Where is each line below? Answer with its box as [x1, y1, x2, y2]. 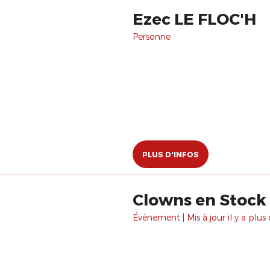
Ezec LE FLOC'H [133, 9, 256, 28]
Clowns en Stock [133, 190, 266, 209]
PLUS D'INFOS [142, 150, 199, 159]
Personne [133, 31, 171, 42]
